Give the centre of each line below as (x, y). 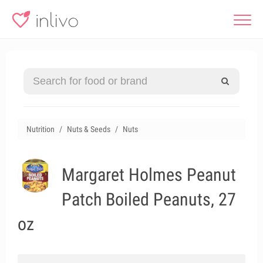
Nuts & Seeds (89, 129)
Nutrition (41, 129)
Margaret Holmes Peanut (149, 175)
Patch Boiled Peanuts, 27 (149, 199)
